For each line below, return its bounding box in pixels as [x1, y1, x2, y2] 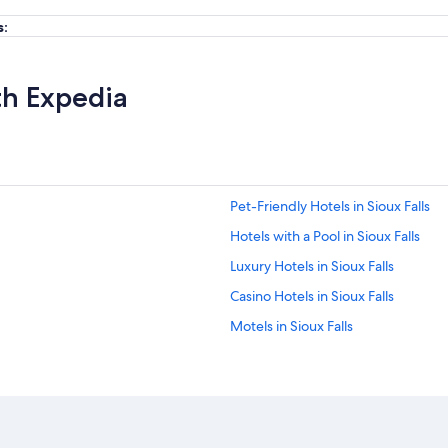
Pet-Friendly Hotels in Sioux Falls [230, 197, 430, 215]
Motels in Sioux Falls [230, 317, 353, 335]
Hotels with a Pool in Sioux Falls [230, 227, 420, 245]
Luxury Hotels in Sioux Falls [230, 257, 394, 275]
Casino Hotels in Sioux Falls [230, 287, 394, 305]
